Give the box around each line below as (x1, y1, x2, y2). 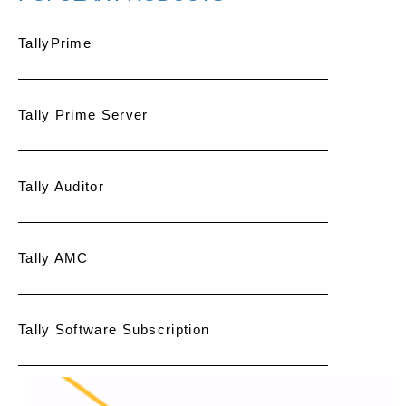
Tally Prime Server (18, 106, 149, 122)
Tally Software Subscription (18, 321, 210, 337)
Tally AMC (18, 249, 89, 266)
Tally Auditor (18, 178, 104, 194)
